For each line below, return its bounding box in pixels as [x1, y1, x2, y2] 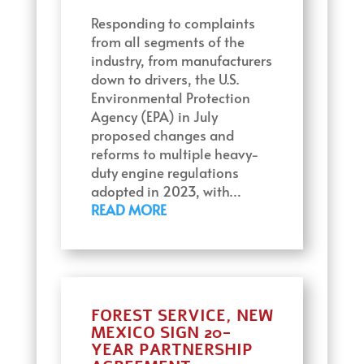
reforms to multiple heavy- [90, 144, 259, 163]
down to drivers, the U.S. [90, 69, 239, 89]
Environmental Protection [90, 88, 250, 107]
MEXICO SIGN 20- [90, 322, 232, 344]
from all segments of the [90, 32, 245, 51]
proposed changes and [90, 125, 234, 145]
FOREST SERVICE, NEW [90, 305, 273, 327]
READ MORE [90, 200, 167, 219]
